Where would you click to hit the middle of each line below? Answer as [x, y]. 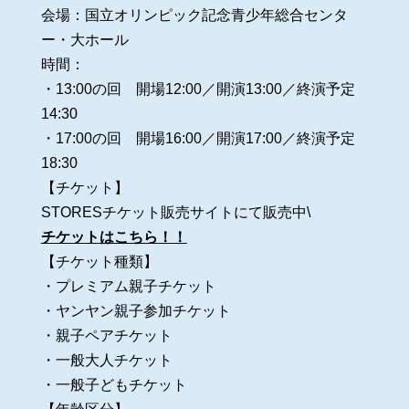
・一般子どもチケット [114, 384]
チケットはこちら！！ [114, 236]
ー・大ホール [84, 39]
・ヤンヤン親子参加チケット [136, 310]
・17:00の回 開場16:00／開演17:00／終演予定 [198, 138]
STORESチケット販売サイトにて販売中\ [175, 212]
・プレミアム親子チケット [128, 286]
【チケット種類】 [99, 261]
